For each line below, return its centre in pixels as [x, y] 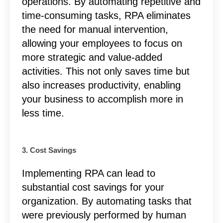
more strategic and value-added [92, 57]
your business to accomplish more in [102, 99]
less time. [43, 113]
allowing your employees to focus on [102, 43]
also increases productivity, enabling [101, 85]
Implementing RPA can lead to [88, 173]
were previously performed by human [104, 215]
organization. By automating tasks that [107, 201]
